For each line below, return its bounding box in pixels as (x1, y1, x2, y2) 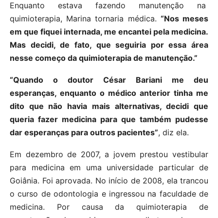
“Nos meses (160, 14, 209, 24)
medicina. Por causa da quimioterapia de (10, 202, 208, 212)
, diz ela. (158, 127, 189, 138)
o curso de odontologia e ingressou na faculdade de (10, 189, 208, 199)
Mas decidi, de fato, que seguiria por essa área (10, 40, 208, 50)
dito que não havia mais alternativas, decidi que (10, 101, 208, 111)
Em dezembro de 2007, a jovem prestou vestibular (10, 149, 208, 160)
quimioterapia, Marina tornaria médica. (10, 14, 161, 24)
